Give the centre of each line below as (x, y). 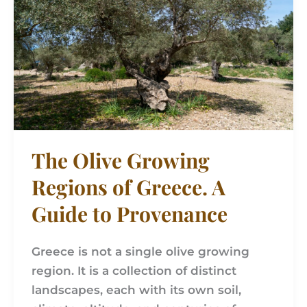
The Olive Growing (120, 161)
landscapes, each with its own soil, (136, 290)
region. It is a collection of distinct (134, 270)
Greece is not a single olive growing (140, 251)
